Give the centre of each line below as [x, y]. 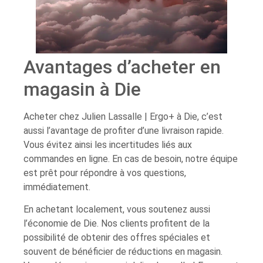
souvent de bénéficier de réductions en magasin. [123, 251]
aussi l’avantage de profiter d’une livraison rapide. [124, 130]
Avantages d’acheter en [122, 67]
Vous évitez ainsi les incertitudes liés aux [108, 144]
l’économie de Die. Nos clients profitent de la [117, 223]
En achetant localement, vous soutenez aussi [117, 209]
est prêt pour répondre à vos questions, [105, 173]
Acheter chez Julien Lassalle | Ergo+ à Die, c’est [123, 116]
